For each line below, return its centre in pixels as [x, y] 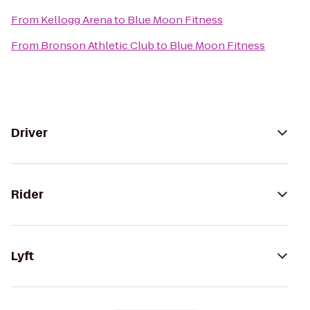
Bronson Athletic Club [98, 45]
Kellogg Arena [76, 20]
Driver [29, 133]
